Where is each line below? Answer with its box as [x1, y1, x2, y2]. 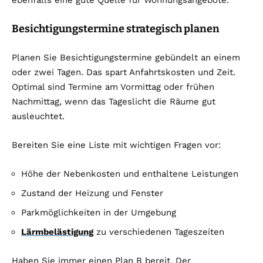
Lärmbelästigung [21, 227, 93, 238]
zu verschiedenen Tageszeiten [93, 227, 224, 238]
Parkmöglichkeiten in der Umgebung [21, 207, 176, 218]
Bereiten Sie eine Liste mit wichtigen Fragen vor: [12, 140, 221, 151]
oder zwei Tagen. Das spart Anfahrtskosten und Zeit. [12, 67, 235, 78]
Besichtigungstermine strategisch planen [12, 22, 220, 36]
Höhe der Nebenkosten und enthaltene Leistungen [21, 168, 238, 180]
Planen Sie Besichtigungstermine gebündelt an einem [12, 52, 240, 63]
